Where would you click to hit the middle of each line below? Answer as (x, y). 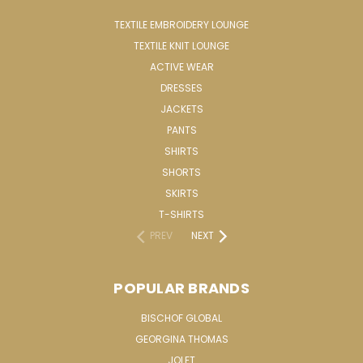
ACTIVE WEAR (181, 66)
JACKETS (181, 109)
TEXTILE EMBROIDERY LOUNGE (181, 24)
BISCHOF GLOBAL (181, 318)
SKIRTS (181, 193)
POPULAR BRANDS (181, 288)
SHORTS (181, 172)
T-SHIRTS (181, 214)
